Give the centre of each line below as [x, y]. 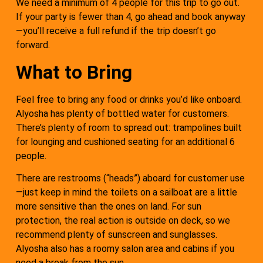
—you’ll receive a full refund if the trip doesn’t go [116, 31]
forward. [33, 45]
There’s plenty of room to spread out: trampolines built [129, 127]
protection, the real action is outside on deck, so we [123, 221]
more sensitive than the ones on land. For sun [109, 207]
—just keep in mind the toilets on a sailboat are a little [127, 193]
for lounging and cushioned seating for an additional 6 [125, 141]
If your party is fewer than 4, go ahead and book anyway [131, 17]
